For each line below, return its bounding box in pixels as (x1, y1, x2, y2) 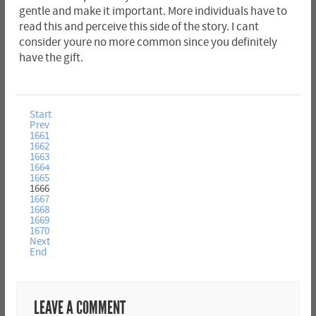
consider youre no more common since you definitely (18, 35, 277, 49)
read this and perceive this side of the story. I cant (18, 20, 259, 33)
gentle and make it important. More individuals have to (18, 4, 287, 18)
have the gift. (18, 51, 83, 64)
